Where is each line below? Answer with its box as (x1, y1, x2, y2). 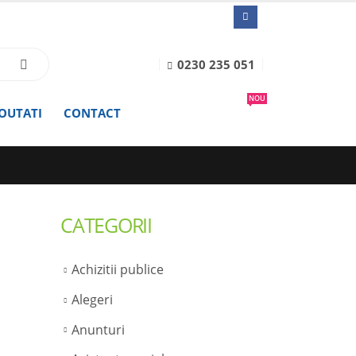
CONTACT (64, 105, 121, 121)
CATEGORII (60, 211, 152, 238)
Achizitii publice (72, 261, 164, 278)
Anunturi (72, 320, 125, 339)
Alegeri (72, 290, 113, 308)
